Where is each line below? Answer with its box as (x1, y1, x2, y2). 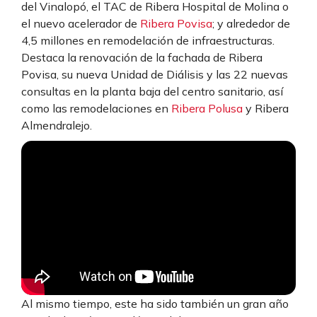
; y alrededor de (212, 16, 290, 30)
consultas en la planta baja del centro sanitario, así (21, 83, 283, 98)
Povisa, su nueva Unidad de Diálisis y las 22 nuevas (21, 67, 288, 81)
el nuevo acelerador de (21, 16, 140, 30)
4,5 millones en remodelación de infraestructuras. (21, 33, 275, 47)
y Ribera (243, 100, 289, 115)
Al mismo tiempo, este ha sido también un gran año (21, 296, 289, 311)
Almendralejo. (21, 117, 95, 132)
